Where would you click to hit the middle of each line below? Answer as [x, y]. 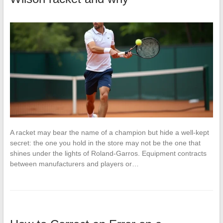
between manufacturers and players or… [74, 164]
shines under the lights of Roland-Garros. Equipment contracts [108, 154]
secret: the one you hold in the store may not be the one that [105, 143]
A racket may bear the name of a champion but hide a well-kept [109, 133]
